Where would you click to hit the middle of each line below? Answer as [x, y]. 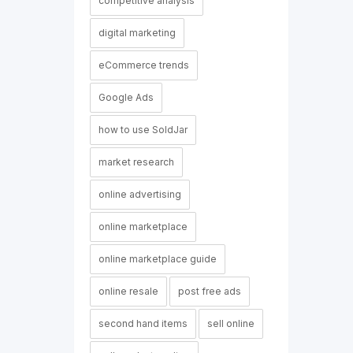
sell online [230, 323]
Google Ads [126, 97]
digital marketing [137, 33]
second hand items [143, 323]
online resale [128, 291]
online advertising [139, 194]
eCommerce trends [143, 65]
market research [136, 162]
